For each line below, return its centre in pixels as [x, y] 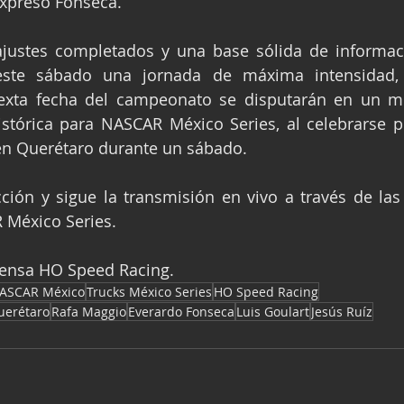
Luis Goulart [273, 311]
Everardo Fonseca [181, 311]
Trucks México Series [149, 291]
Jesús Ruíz [342, 311]
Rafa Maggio [89, 311]
